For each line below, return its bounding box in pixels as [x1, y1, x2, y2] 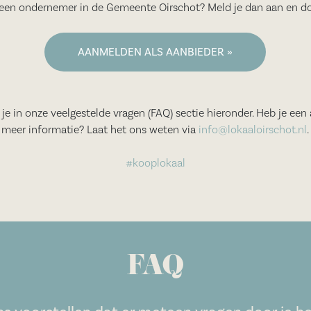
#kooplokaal [125, 156, 185, 170]
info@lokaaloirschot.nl [199, 123, 308, 137]
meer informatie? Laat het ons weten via [1, 123, 199, 137]
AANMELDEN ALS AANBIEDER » [78, 45, 233, 59]
